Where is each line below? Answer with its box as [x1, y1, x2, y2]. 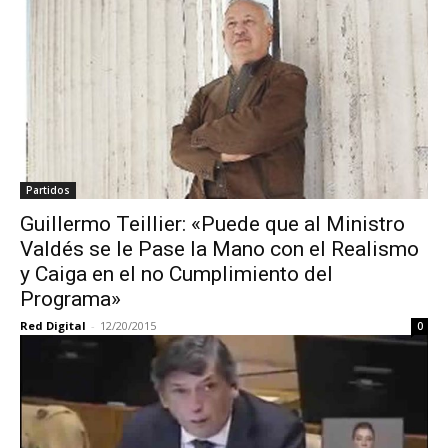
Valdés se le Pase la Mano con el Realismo [20, 237, 419, 261]
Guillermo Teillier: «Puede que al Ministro [20, 212, 405, 236]
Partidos [26, 183, 70, 197]
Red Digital [20, 318, 86, 333]
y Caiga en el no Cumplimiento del [20, 262, 333, 286]
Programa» [20, 287, 121, 311]
